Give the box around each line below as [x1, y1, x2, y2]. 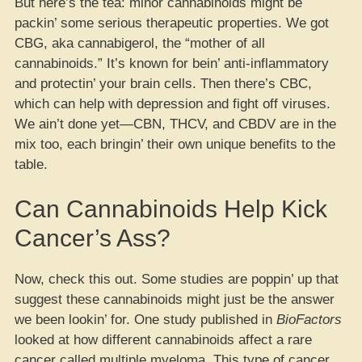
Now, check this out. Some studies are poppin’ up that [15, 271, 339, 287]
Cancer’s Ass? [15, 225, 170, 251]
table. [15, 156, 48, 172]
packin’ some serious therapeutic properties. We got [15, 15, 329, 31]
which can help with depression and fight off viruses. [15, 95, 330, 112]
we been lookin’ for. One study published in [15, 312, 276, 327]
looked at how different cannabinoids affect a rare [15, 332, 312, 347]
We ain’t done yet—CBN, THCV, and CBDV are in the [15, 116, 336, 132]
